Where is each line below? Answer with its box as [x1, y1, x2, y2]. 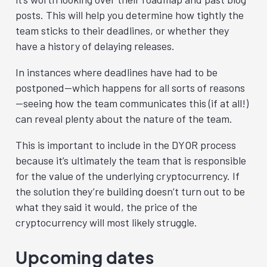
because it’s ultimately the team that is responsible [15, 154, 246, 167]
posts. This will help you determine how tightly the [15, 8, 244, 21]
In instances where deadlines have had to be [15, 66, 218, 79]
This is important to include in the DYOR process [15, 138, 236, 151]
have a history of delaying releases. [15, 39, 175, 52]
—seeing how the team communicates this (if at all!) [15, 97, 249, 110]
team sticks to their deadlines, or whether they [15, 24, 229, 37]
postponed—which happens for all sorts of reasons [15, 81, 245, 94]
